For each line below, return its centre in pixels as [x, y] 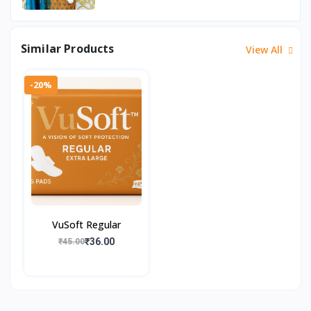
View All [266, 49]
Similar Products [68, 49]
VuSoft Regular [86, 224]
